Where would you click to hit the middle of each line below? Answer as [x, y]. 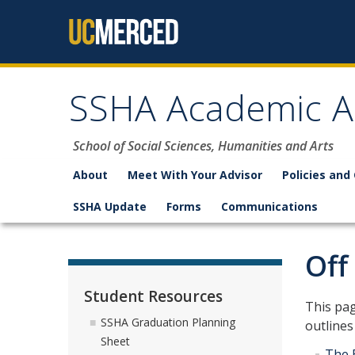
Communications [269, 206]
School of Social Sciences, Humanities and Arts [203, 146]
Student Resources [153, 296]
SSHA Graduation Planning [168, 323]
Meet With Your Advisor [195, 175]
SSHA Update [110, 206]
